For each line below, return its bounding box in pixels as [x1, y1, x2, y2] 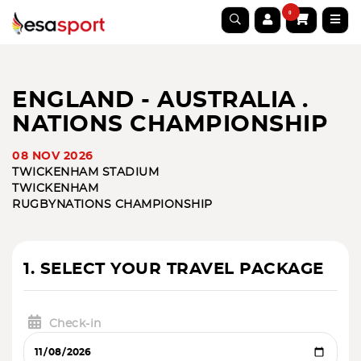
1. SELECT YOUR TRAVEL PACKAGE [23, 261, 324, 277]
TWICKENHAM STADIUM [12, 167, 159, 178]
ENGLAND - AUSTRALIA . [12, 89, 309, 112]
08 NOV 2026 [12, 151, 93, 162]
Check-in [48, 318, 102, 330]
